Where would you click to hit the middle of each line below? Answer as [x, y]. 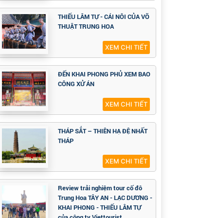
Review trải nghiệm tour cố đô [100, 188]
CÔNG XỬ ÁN [76, 83]
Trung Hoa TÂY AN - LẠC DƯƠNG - [105, 197]
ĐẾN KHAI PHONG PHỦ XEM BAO [104, 74]
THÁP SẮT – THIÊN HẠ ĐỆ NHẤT [103, 131]
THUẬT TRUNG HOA [86, 27]
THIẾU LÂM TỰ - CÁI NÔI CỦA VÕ [104, 17]
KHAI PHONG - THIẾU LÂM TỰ [100, 207]
